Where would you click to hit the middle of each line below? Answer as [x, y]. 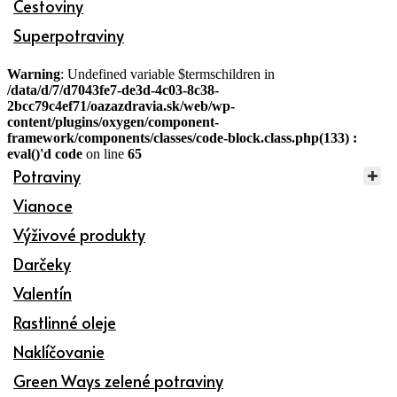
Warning [34, 74]
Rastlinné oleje [65, 322]
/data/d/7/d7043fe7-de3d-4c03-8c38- [113, 90]
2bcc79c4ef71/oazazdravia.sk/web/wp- [121, 105]
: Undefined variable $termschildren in [167, 74]
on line [105, 153]
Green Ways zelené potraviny [118, 380]
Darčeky [42, 263]
